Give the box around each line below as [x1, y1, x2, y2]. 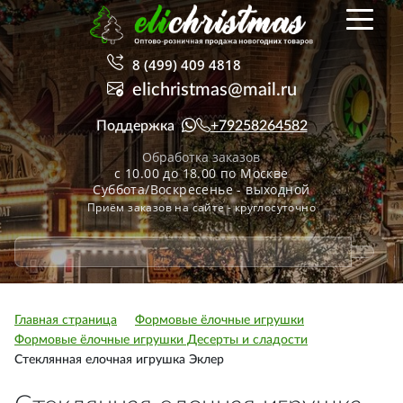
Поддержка [95, 119, 182, 133]
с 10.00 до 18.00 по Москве [114, 165, 289, 182]
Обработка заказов [142, 148, 261, 166]
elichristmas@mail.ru [131, 81, 297, 99]
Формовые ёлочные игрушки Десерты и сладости [14, 334, 308, 346]
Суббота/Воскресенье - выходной [93, 181, 310, 198]
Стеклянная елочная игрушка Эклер [14, 354, 224, 366]
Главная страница [14, 314, 117, 327]
